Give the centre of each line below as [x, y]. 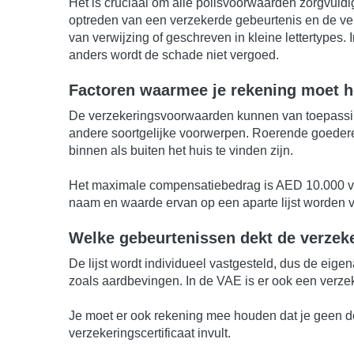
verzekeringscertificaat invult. [150, 333]
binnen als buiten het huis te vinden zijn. [181, 150]
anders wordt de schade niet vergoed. [174, 55]
